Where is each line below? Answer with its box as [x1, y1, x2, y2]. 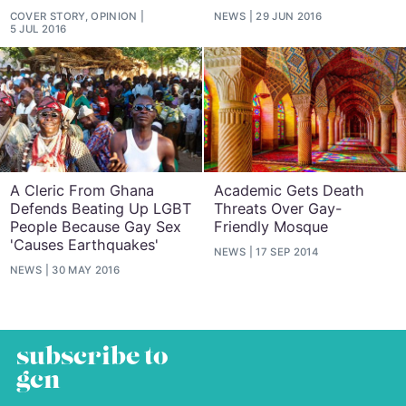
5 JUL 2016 [9, 22, 67, 35]
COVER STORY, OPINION [9, 9, 138, 23]
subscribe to [15, 341, 169, 374]
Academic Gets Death [213, 180, 364, 199]
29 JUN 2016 [256, 9, 323, 23]
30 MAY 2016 [52, 263, 121, 276]
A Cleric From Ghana [9, 180, 154, 199]
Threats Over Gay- [213, 198, 342, 217]
